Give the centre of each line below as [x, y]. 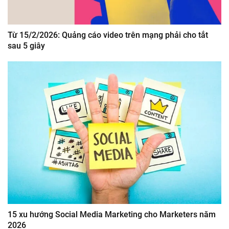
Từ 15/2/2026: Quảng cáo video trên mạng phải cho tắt [108, 35]
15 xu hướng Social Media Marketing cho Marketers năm [112, 214]
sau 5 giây [26, 46]
